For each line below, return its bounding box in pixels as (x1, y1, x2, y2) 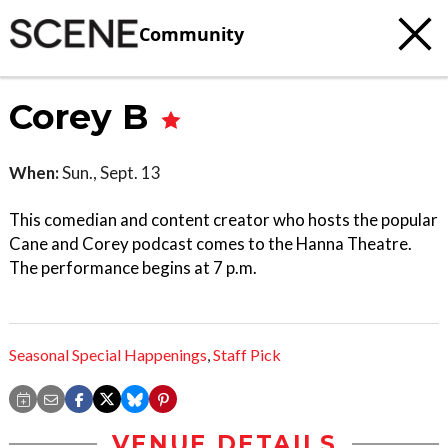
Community (139, 21, 244, 46)
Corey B (9, 96, 158, 138)
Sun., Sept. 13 (59, 162, 161, 183)
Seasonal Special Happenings (9, 345, 207, 365)
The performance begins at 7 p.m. (9, 257, 257, 278)
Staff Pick (213, 345, 281, 365)
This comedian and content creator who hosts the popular (9, 209, 438, 230)
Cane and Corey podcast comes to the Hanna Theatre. (9, 233, 412, 254)
